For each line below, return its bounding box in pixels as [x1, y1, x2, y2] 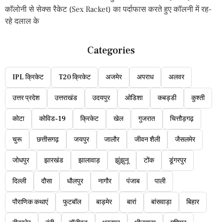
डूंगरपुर [169, 156, 186, 166]
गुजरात [138, 114, 155, 124]
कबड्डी [158, 94, 176, 103]
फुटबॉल [63, 198, 81, 207]
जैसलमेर [175, 135, 195, 145]
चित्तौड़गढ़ [170, 114, 194, 124]
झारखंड [44, 156, 63, 166]
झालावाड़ [78, 156, 100, 166]
